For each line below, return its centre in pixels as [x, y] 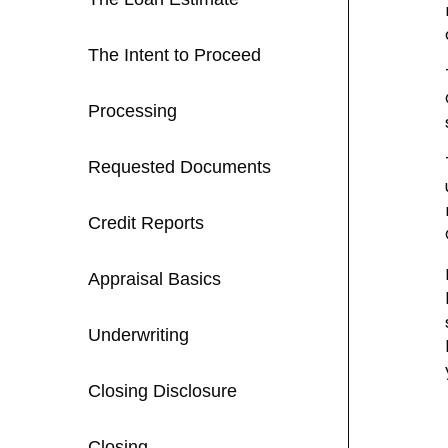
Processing [132, 111]
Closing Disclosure [162, 391]
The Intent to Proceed [174, 55]
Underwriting [138, 335]
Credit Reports [146, 223]
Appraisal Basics [154, 279]
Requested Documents [179, 167]
